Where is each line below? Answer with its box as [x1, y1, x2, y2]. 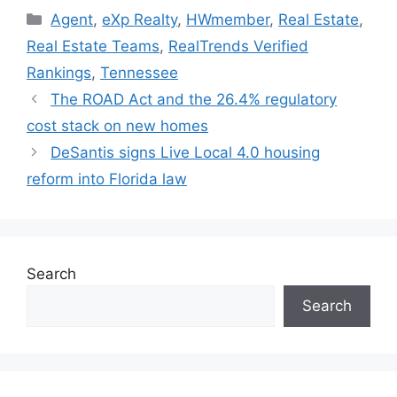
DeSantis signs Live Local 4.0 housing [51, 144, 321, 161]
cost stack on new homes [27, 117, 208, 135]
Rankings [27, 64, 91, 82]
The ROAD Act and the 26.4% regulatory [51, 90, 338, 108]
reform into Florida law [27, 170, 187, 188]
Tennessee [100, 64, 178, 82]
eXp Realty [102, 11, 178, 28]
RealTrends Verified [168, 37, 308, 55]
